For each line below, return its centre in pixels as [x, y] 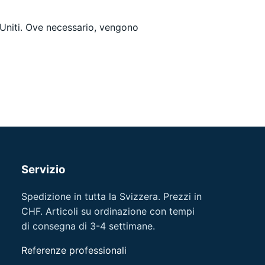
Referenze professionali [74, 251]
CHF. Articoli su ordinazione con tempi [108, 211]
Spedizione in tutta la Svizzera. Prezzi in [112, 197]
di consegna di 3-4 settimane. [88, 226]
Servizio [43, 170]
